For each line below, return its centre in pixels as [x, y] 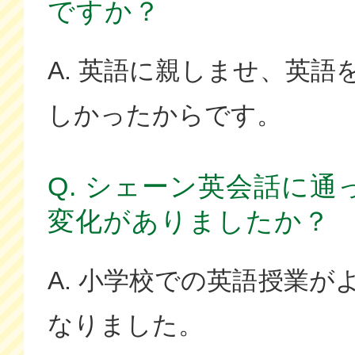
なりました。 [126, 324]
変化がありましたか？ [189, 221]
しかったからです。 [165, 115]
